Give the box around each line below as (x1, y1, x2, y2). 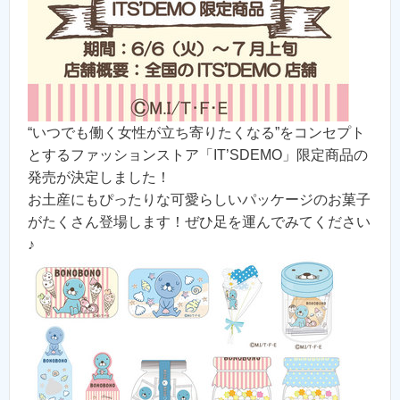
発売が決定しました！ (28, 170, 171, 186)
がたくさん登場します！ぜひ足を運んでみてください (28, 214, 371, 230)
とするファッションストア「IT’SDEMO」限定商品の (28, 147, 368, 163)
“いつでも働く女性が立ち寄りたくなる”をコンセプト (28, 125, 365, 141)
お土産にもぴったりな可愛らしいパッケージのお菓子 (28, 192, 371, 208)
